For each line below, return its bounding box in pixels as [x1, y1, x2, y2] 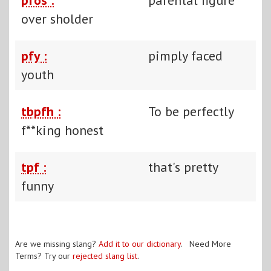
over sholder [21, 10, 93, 27]
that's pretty [148, 158, 218, 175]
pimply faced [148, 47, 223, 64]
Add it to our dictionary [99, 238, 181, 249]
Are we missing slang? [15, 238, 99, 249]
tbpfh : [21, 102, 60, 120]
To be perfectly [148, 102, 233, 120]
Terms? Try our [15, 250, 73, 261]
